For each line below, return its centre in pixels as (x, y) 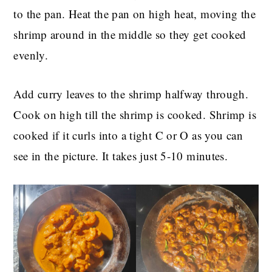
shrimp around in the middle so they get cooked (130, 34)
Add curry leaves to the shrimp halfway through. (131, 93)
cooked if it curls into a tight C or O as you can (128, 135)
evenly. (31, 55)
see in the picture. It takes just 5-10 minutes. (121, 155)
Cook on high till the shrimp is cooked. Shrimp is (135, 114)
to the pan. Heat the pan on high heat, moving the (135, 13)
